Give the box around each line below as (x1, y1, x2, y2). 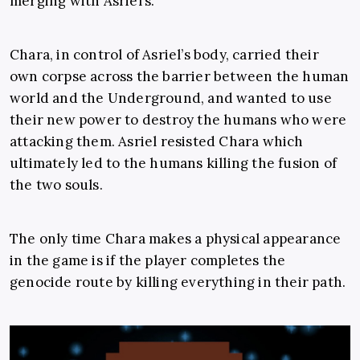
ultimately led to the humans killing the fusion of (10, 154, 337, 173)
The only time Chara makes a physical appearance (10, 230, 342, 248)
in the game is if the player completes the (10, 252, 286, 270)
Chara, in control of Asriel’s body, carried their (10, 46, 319, 64)
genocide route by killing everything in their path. (10, 273, 346, 292)
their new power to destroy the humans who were (10, 111, 347, 129)
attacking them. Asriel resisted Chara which (10, 133, 304, 151)
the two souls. (10, 176, 103, 194)
